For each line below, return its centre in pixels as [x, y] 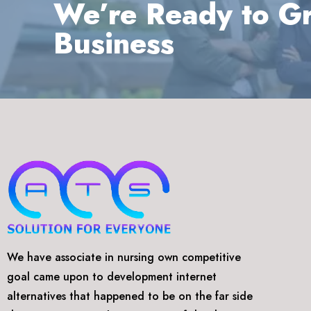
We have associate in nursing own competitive [124, 258]
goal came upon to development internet [112, 277]
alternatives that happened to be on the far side [130, 296]
